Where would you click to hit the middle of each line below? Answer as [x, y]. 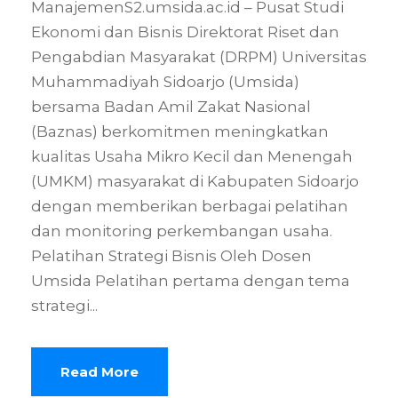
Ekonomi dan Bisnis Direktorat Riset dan [185, 32]
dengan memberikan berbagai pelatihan [190, 206]
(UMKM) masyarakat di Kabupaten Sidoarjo [195, 181]
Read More [99, 371]
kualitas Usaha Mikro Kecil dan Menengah [192, 156]
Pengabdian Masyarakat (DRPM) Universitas [199, 56]
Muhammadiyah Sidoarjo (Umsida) [165, 81]
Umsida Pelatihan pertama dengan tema [191, 280]
